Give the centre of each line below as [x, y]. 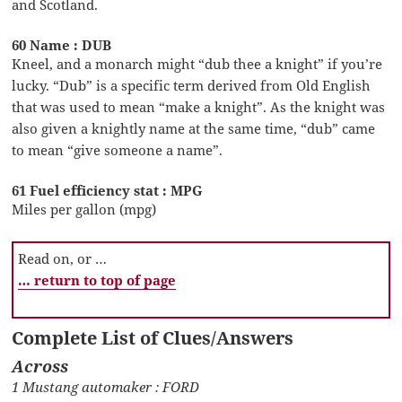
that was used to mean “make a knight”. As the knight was [199, 106]
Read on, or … [63, 258]
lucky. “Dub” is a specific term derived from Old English [192, 85]
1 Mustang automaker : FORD [106, 386]
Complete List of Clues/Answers [153, 337]
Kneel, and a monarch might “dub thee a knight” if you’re [197, 63]
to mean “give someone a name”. [118, 149]
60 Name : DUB [62, 44]
